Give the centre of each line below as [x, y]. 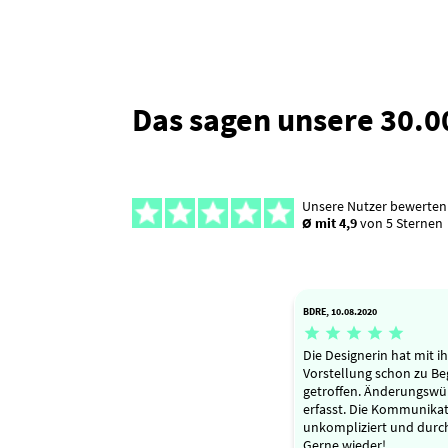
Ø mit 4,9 [329, 223]
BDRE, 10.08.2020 [339, 311]
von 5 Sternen [400, 223]
